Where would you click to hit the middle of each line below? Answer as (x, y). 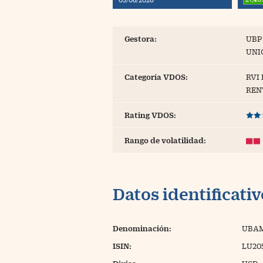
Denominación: (142, 228)
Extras (112, 33)
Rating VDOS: (150, 115)
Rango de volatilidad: (165, 140)
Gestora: (141, 39)
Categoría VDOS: (156, 77)
